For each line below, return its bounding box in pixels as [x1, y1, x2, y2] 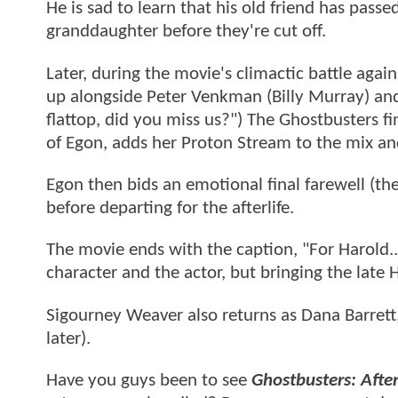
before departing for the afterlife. [46, 199, 294, 219]
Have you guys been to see [46, 371, 247, 391]
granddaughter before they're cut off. [46, 22, 326, 42]
